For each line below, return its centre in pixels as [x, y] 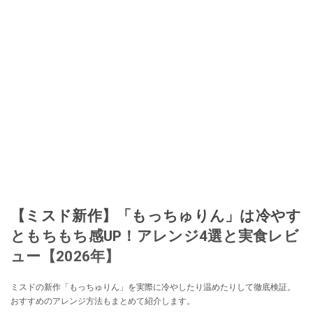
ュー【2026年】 [65, 256]
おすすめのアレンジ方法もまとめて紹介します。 [103, 301]
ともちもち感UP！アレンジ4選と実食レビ [155, 236]
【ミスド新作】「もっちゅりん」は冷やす [156, 216]
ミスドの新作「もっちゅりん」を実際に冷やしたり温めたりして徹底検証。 [153, 287]
